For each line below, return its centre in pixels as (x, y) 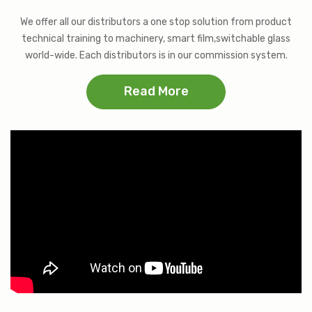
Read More (156, 91)
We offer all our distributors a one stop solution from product (156, 22)
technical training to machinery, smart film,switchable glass (156, 38)
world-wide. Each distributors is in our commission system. (156, 55)
